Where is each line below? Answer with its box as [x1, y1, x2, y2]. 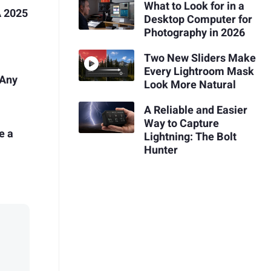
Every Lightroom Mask [143, 63, 254, 80]
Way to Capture [143, 115, 219, 132]
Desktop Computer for [143, 11, 252, 28]
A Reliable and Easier [143, 102, 247, 119]
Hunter [143, 142, 178, 158]
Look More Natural [143, 76, 236, 93]
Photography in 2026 [143, 25, 245, 42]
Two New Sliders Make [143, 50, 256, 67]
